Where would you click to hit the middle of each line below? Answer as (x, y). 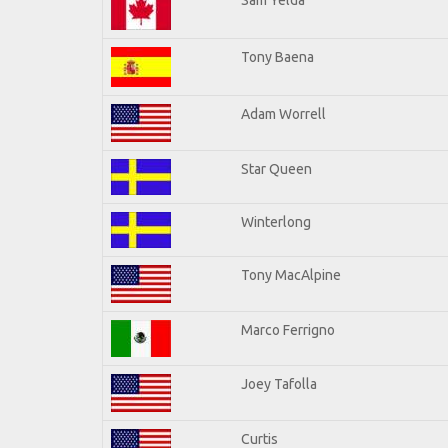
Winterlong (276, 221)
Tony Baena (277, 56)
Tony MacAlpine (291, 274)
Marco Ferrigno (288, 329)
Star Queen (276, 168)
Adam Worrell (283, 113)
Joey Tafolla (279, 383)
